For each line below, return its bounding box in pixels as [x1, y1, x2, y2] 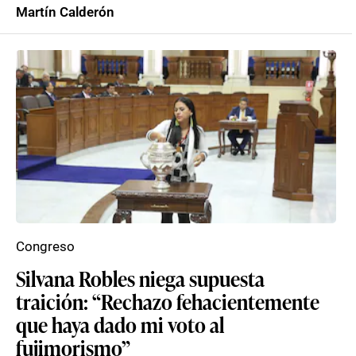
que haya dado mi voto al [16, 310, 224, 339]
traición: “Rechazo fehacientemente [16, 287, 319, 315]
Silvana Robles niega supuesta [16, 264, 265, 292]
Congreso [16, 238, 75, 254]
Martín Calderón [16, 4, 114, 20]
